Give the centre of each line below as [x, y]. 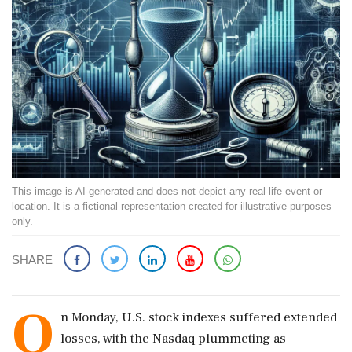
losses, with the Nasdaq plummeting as [173, 339]
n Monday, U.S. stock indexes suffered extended [199, 317]
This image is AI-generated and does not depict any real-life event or [167, 191]
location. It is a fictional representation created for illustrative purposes [172, 206]
